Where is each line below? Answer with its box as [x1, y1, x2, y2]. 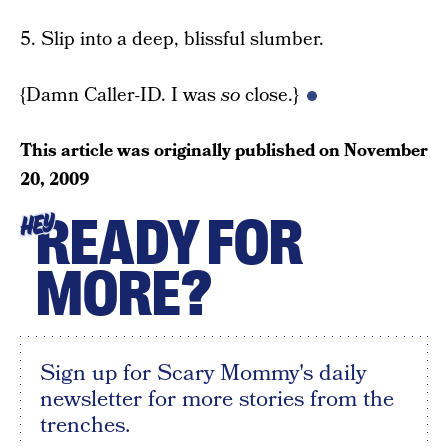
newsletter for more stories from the [40, 383, 394, 415]
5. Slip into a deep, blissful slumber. [20, 26, 324, 53]
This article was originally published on [20, 138, 344, 163]
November [344, 138, 428, 163]
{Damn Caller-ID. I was [20, 82, 221, 109]
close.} [240, 82, 299, 109]
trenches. [40, 409, 130, 441]
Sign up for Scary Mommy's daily [40, 357, 366, 389]
